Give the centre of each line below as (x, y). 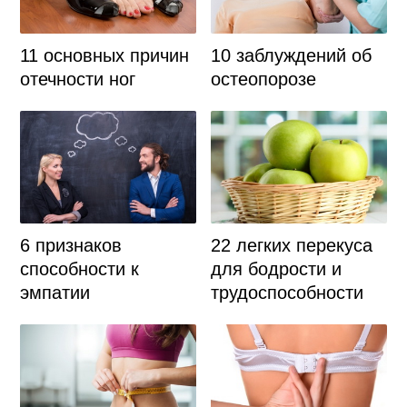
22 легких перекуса (292, 245)
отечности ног (77, 79)
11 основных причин (104, 56)
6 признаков (70, 245)
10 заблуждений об (292, 56)
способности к (79, 268)
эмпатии (55, 292)
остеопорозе (264, 79)
